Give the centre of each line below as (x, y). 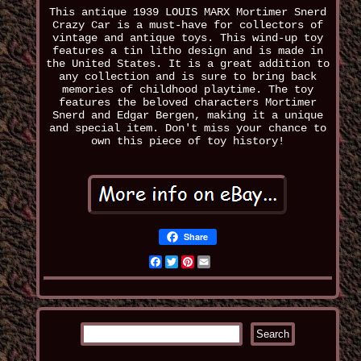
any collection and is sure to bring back (187, 77)
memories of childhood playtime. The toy (187, 90)
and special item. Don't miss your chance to (187, 129)
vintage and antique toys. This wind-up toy (187, 38)
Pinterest (223, 262)
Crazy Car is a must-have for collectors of (187, 25)
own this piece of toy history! (187, 141)
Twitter (200, 262)
